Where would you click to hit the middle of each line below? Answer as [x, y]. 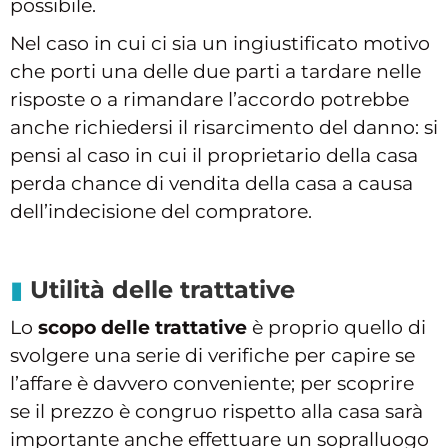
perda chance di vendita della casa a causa [211, 184]
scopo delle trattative [142, 328]
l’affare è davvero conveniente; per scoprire [212, 384]
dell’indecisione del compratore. [161, 212]
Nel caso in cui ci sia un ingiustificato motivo [220, 44]
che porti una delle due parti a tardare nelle [215, 72]
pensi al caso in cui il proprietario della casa [214, 156]
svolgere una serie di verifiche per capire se [212, 356]
